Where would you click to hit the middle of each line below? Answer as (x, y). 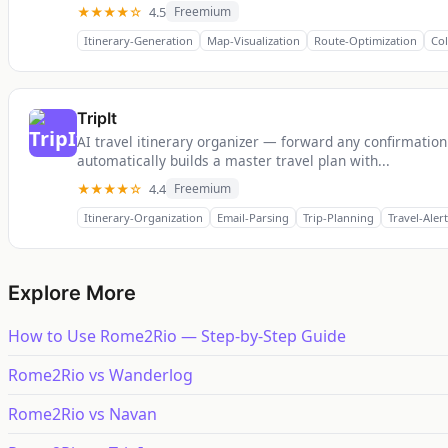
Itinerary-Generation (138, 41)
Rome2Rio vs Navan (82, 414)
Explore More (72, 293)
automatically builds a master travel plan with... (233, 161)
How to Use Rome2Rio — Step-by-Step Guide (177, 336)
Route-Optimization (365, 41)
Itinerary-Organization (143, 218)
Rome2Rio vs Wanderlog (100, 375)
